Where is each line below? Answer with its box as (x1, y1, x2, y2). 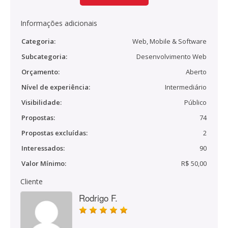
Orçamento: (21, 67, 60, 76)
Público (184, 98, 207, 107)
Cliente (20, 177, 43, 186)
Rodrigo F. (79, 191, 118, 204)
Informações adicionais (20, 18, 97, 28)
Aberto (186, 67, 207, 76)
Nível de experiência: (21, 82, 90, 92)
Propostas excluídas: (21, 128, 88, 137)
